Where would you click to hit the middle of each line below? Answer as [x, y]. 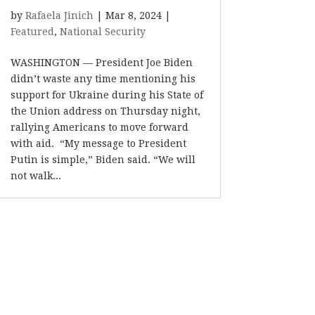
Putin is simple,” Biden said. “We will [103, 160]
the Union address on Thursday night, [106, 111]
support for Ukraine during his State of [107, 95]
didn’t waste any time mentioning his [103, 79]
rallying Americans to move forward [100, 127]
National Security [103, 32]
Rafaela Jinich [60, 15]
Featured [33, 32]
